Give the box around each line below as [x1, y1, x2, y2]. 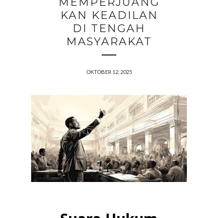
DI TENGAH [73, 22, 145, 35]
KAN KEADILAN [60, 9, 158, 22]
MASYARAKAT [66, 35, 152, 48]
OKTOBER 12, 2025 [86, 69, 132, 75]
